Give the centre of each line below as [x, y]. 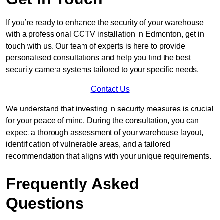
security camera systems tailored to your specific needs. [102, 69]
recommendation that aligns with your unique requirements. [109, 156]
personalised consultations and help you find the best [98, 57]
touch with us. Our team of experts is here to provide [96, 46]
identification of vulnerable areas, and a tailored [88, 144]
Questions [45, 203]
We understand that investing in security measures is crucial [110, 109]
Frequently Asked [72, 183]
